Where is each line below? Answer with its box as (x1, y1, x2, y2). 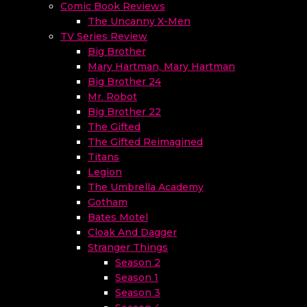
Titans (88, 151, 119, 163)
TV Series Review (60, 30, 147, 42)
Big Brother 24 (88, 75, 161, 88)
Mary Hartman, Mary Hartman (88, 60, 235, 73)
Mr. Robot (88, 90, 137, 103)
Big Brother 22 (88, 106, 161, 118)
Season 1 (115, 271, 158, 284)
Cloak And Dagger (88, 226, 177, 238)
